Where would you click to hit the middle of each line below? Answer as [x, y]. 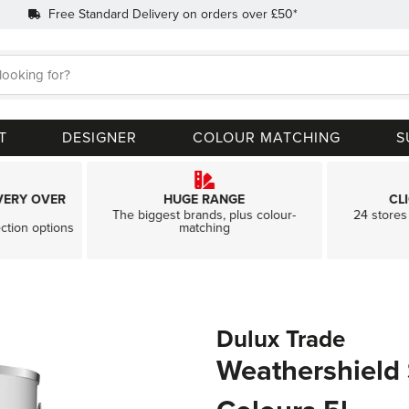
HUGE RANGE [204, 199]
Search [224, 87]
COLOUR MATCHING [267, 138]
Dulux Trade [281, 339]
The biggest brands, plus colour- [204, 215]
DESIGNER [100, 138]
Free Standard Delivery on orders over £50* [173, 14]
